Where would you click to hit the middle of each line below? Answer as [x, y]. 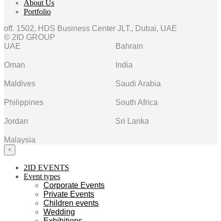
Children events [71, 203]
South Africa [137, 103]
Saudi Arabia [138, 84]
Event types [42, 177]
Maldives [20, 84]
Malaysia [20, 140]
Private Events [69, 194]
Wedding [59, 212]
